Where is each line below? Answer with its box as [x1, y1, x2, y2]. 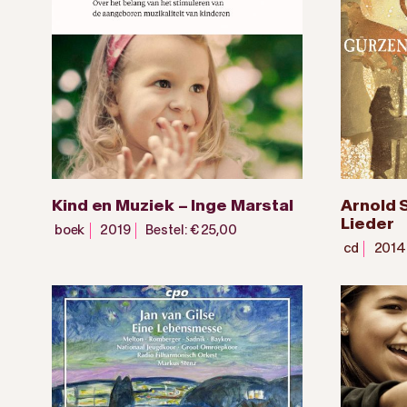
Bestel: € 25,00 [145, 222, 237, 239]
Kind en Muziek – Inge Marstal [52, 195, 294, 216]
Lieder [341, 213, 394, 234]
